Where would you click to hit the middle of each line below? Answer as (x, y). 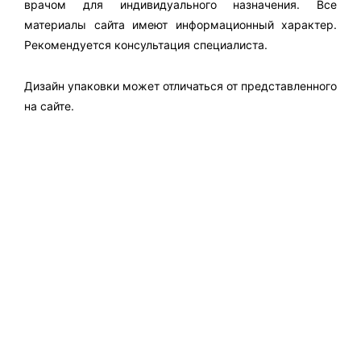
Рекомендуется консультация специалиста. (146, 45)
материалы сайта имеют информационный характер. (180, 25)
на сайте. (49, 106)
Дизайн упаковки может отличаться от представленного (180, 85)
